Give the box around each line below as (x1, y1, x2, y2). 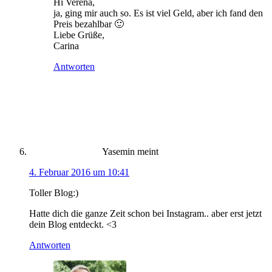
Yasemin (102, 146, 135, 157)
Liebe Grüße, (53, 29, 104, 40)
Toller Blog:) (29, 187, 78, 198)
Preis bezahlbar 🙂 (53, 18, 124, 29)
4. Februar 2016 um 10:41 (29, 166, 129, 177)
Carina (53, 40, 79, 51)
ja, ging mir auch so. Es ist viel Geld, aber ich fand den (53, 7, 263, 18)
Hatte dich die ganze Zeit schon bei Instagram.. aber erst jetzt (29, 208, 262, 219)
